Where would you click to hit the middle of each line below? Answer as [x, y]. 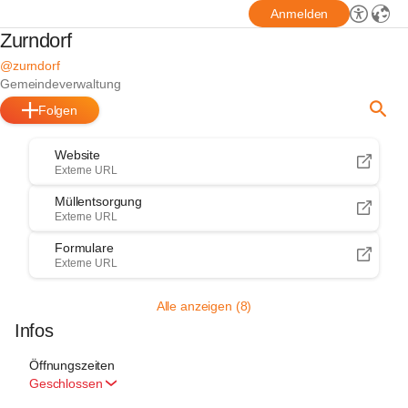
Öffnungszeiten [72, 365]
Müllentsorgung [99, 201]
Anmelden [300, 14]
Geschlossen [66, 383]
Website [78, 155]
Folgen [58, 110]
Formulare [84, 248]
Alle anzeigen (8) [204, 306]
